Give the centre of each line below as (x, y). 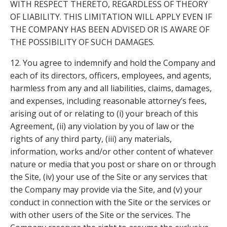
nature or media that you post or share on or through (113, 164)
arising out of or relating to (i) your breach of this (104, 113)
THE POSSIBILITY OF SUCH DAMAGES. (82, 42)
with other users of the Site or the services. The (100, 215)
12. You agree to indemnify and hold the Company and (113, 63)
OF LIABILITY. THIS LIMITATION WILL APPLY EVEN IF (111, 16)
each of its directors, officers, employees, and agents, (111, 75)
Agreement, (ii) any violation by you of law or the (102, 126)
